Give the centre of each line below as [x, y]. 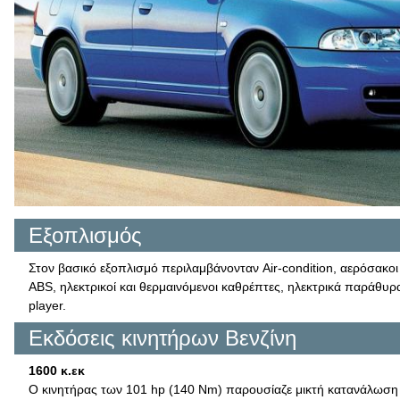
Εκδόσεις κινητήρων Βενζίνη [162, 338]
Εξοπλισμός [85, 235]
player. [47, 305]
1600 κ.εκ [57, 371]
